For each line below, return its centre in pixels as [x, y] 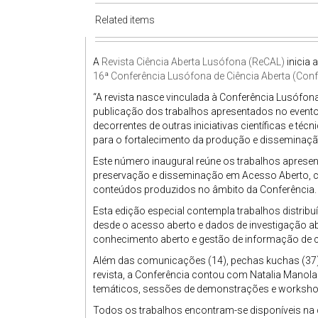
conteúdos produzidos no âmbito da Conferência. [205, 190]
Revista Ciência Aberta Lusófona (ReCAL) [193, 62]
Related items [125, 20]
